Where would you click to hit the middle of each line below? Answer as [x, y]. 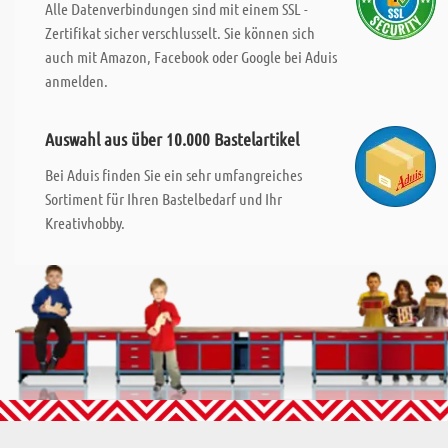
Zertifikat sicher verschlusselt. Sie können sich [180, 32]
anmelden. [76, 80]
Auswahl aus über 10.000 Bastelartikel [172, 139]
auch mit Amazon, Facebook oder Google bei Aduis [191, 56]
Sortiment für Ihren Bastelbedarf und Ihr [163, 198]
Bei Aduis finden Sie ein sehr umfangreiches [173, 174]
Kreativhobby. [85, 222]
